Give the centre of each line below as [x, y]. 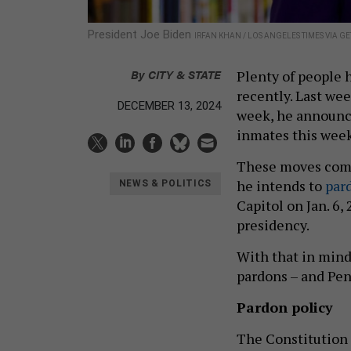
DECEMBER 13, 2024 [169, 105]
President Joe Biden [141, 34]
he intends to [281, 185]
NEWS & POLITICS [165, 184]
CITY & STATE [185, 74]
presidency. [274, 224]
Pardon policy [287, 307]
